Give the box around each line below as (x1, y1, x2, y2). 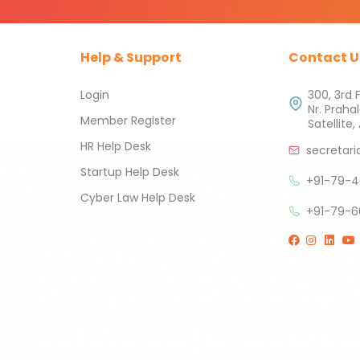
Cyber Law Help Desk (80, 189, 195, 206)
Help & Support (80, 47, 182, 67)
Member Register (80, 112, 176, 129)
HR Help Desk (80, 137, 151, 154)
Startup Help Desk (80, 163, 179, 180)
